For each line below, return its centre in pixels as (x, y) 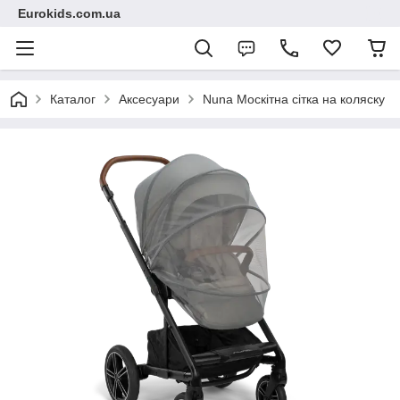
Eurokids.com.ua (69, 13)
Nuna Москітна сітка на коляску (294, 99)
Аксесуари (149, 99)
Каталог (73, 99)
